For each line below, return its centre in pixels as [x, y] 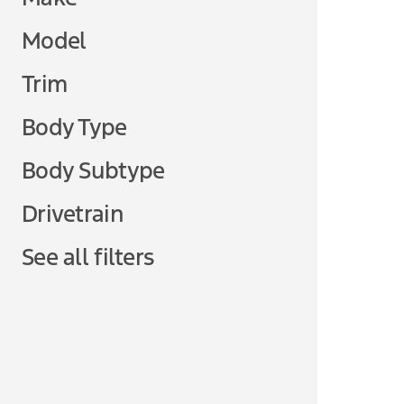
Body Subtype [93, 170]
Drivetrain [73, 214]
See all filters [88, 257]
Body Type [75, 127]
